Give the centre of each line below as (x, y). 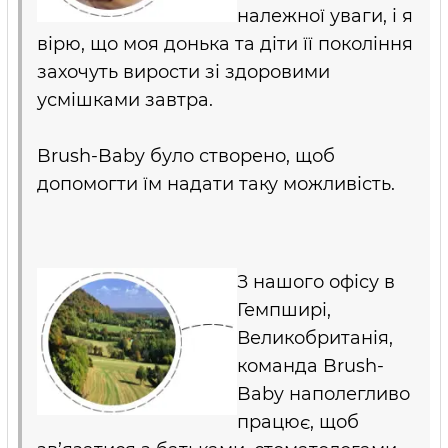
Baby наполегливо (323, 394)
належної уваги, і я (325, 16)
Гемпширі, (284, 310)
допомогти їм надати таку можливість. (216, 184)
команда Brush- (310, 366)
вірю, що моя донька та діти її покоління (225, 44)
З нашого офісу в (316, 282)
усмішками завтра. (127, 100)
